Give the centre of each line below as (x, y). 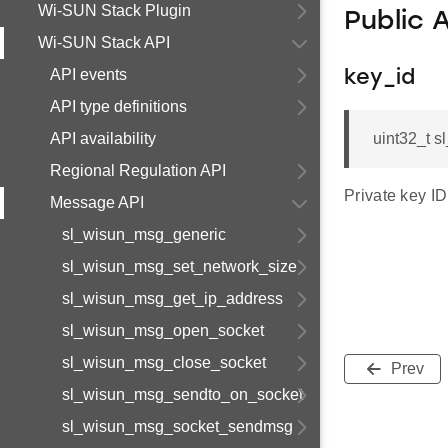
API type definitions (118, 106)
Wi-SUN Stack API (104, 42)
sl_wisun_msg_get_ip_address (172, 298)
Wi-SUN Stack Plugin (114, 10)
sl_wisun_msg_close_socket (164, 362)
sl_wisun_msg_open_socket (163, 330)
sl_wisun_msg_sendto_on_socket (182, 394)
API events (88, 74)
